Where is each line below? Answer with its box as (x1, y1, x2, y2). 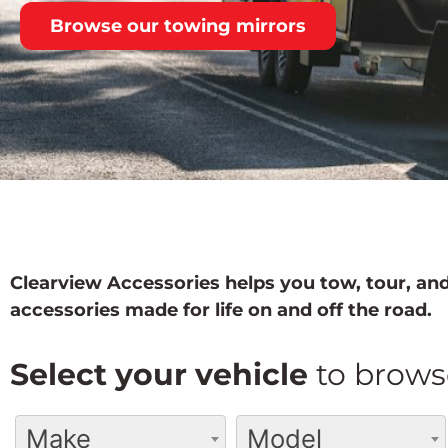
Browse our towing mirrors (50, 15, 306, 37)
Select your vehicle (10, 356, 316, 393)
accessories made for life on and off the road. (10, 299, 432, 321)
